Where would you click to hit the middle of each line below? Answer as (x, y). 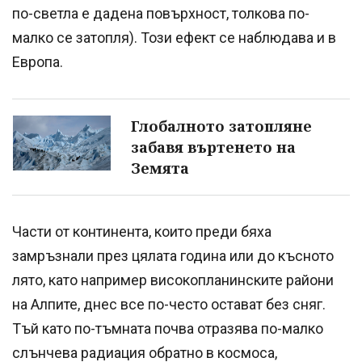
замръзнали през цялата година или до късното (173, 256)
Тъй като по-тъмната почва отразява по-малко (168, 329)
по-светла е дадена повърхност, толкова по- (161, 14)
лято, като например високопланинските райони (173, 280)
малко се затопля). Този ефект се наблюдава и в (174, 38)
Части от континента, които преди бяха (142, 232)
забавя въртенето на (213, 147)
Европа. (39, 62)
